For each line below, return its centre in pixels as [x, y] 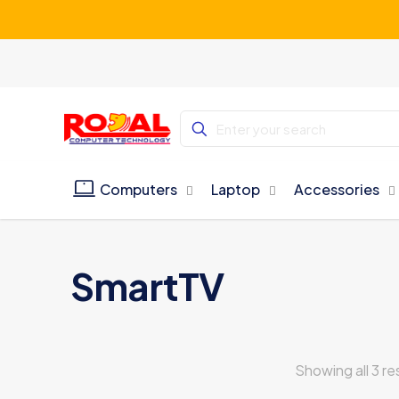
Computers [139, 189]
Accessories [337, 189]
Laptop [236, 189]
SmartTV [147, 285]
